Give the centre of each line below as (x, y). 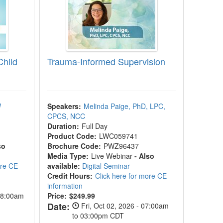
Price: (57, 196)
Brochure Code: (74, 146)
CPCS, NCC (66, 116)
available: (64, 166)
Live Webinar (113, 156)
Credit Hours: (70, 176)
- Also (145, 156)
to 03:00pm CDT (98, 216)
